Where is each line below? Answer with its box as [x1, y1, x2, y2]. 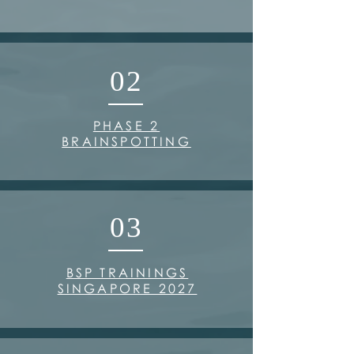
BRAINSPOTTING [62, 134, 191, 149]
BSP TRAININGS [66, 265, 189, 281]
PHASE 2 [92, 118, 160, 134]
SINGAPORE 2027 [57, 281, 198, 296]
